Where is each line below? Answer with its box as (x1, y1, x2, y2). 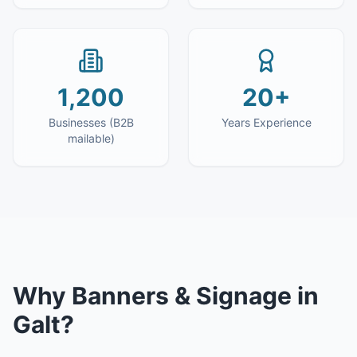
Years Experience (221, 116, 312, 129)
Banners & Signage (72, 281, 292, 310)
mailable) (67, 131, 115, 145)
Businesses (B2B (48, 116, 134, 129)
